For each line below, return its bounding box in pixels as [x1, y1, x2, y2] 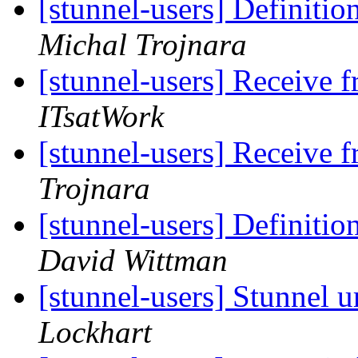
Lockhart [38, 315, 152, 350]
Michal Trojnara [38, 27, 247, 62]
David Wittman [38, 243, 228, 278]
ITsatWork [38, 99, 164, 134]
